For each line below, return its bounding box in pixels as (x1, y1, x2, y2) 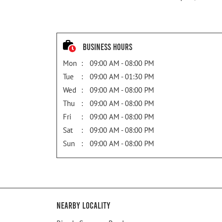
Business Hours (83, 41, 132, 52)
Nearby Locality (56, 200, 111, 211)
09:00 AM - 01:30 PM (90, 72, 154, 82)
